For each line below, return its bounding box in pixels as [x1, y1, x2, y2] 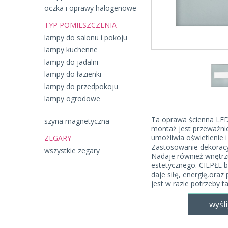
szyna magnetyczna [44, 116, 109, 126]
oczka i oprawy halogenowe [44, 3, 136, 13]
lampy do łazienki [44, 69, 101, 79]
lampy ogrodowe [44, 94, 100, 103]
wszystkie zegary [44, 146, 100, 155]
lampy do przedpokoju [44, 81, 118, 91]
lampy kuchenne [44, 45, 98, 54]
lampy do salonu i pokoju [44, 33, 127, 42]
